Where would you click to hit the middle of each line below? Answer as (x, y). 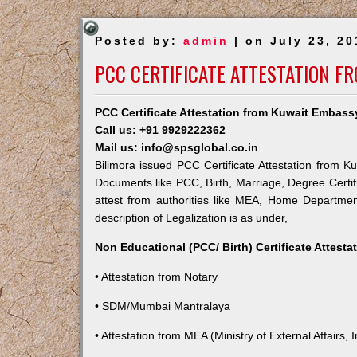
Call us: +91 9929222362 (160, 130)
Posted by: (139, 41)
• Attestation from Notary (156, 277)
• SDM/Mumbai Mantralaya (162, 306)
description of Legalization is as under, (191, 218)
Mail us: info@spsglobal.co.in (176, 147)
